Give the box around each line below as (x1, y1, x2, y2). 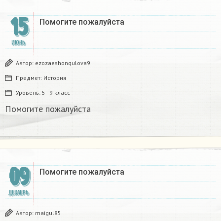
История (43, 74, 66, 82)
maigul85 (35, 209, 61, 217)
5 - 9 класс (42, 89, 70, 97)
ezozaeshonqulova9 (35, 59, 90, 67)
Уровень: (16, 89, 42, 97)
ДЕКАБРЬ (8, 189, 29, 197)
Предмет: (16, 74, 43, 82)
